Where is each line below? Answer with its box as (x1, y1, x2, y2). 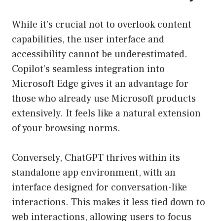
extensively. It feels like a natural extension (12, 107, 201, 120)
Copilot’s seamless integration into (12, 63, 165, 76)
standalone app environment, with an (12, 166, 176, 180)
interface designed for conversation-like (12, 181, 187, 194)
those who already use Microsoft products (12, 92, 196, 106)
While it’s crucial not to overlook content (12, 18, 191, 32)
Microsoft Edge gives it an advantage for (12, 77, 188, 91)
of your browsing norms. (12, 122, 120, 135)
